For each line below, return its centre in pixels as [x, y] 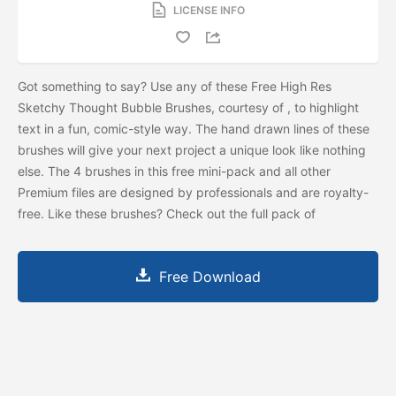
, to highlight [323, 107]
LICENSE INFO [209, 10]
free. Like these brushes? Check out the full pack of [168, 213]
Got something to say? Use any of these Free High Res [175, 86]
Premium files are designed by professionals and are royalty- [193, 192]
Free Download [209, 276]
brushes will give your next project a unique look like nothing [192, 149]
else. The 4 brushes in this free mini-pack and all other [174, 171]
